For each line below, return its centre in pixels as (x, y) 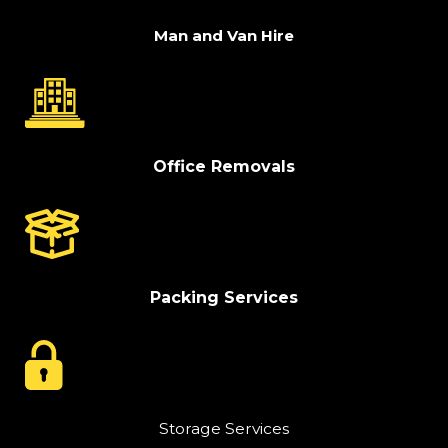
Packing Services (224, 297)
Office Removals (224, 166)
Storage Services (224, 428)
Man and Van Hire (224, 35)
